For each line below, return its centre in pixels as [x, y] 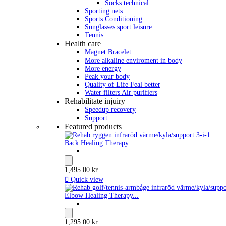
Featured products [93, 126]
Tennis [94, 35]
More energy [103, 68]
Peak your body [107, 76]
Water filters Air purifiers [121, 93]
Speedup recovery [110, 110]
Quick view [86, 179]
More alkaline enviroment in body [133, 60]
